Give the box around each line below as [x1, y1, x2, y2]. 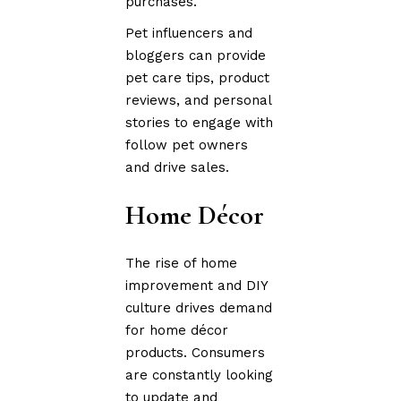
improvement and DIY [125, 277, 269, 294]
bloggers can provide [125, 47, 267, 64]
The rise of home [125, 254, 238, 271]
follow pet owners [125, 136, 249, 153]
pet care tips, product [125, 69, 270, 86]
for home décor [125, 321, 229, 338]
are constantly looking [125, 366, 274, 383]
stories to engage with [125, 114, 274, 131]
